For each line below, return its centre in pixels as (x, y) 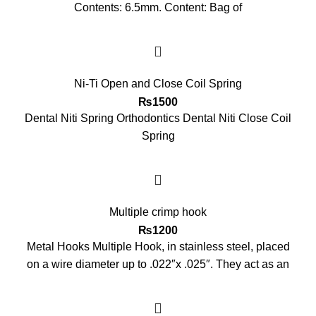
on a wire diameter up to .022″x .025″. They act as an (158, 265)
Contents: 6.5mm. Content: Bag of (158, 8)
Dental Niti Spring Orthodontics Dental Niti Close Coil (158, 119)
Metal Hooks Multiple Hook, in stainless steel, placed (158, 247)
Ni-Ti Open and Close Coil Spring (158, 84)
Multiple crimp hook (158, 212)
